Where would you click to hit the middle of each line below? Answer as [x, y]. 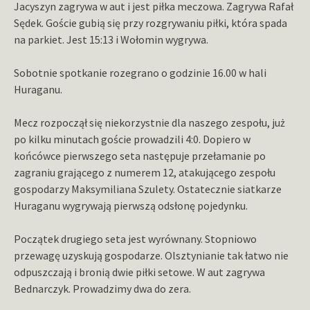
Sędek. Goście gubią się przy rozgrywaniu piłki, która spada [151, 23]
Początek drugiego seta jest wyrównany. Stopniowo [135, 239]
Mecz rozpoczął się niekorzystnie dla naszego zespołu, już [149, 123]
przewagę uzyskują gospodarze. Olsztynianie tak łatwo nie [151, 256]
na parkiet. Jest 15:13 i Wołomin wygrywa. [111, 40]
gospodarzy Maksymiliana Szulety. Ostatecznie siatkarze [148, 189]
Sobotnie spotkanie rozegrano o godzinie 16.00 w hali [140, 73]
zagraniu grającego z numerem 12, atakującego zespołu [145, 173]
